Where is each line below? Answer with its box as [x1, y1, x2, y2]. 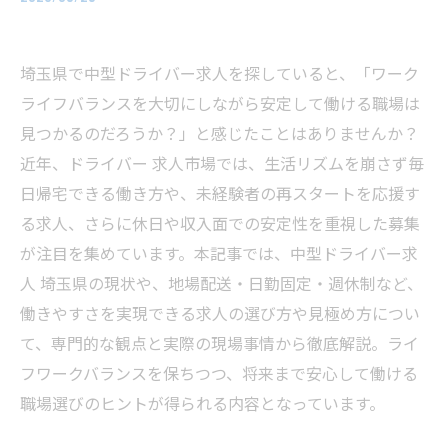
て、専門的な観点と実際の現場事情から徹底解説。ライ [20, 331, 419, 355]
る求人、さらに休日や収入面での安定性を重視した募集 [20, 211, 420, 235]
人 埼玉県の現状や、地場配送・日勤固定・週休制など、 [20, 271, 423, 295]
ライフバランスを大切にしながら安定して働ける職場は [20, 91, 420, 115]
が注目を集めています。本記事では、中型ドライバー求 [20, 241, 418, 265]
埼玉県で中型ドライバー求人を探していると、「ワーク [20, 61, 419, 85]
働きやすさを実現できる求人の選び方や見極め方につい [20, 301, 420, 325]
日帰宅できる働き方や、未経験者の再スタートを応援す [20, 181, 420, 205]
